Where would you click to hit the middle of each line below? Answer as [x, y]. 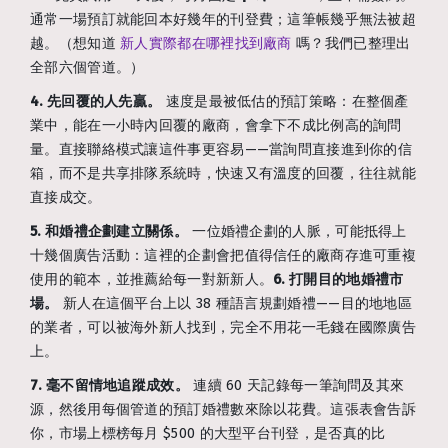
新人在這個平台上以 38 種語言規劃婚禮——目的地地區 [235, 303]
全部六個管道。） [87, 67]
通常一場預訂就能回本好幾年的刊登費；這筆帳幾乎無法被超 [223, 19]
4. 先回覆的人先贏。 [96, 101]
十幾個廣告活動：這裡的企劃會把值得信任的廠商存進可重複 [223, 255]
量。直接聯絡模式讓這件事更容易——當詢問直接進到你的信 [221, 149]
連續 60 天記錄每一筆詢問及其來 [296, 385]
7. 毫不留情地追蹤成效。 [109, 385]
